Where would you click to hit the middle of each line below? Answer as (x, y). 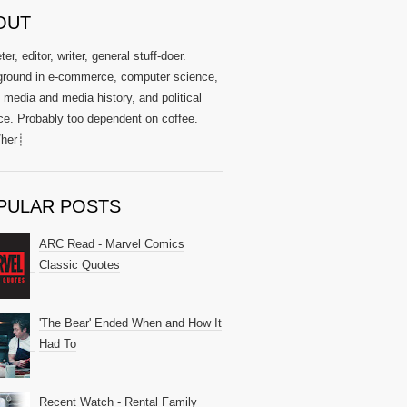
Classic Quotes (79, 265)
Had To (58, 344)
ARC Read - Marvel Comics (112, 244)
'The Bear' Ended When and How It (130, 323)
